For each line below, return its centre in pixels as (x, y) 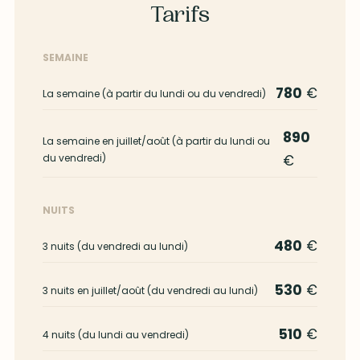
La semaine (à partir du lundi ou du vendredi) (154, 94)
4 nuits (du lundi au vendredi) (115, 335)
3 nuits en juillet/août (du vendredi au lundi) (150, 290)
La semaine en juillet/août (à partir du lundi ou (156, 141)
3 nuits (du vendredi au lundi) (115, 246)
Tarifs (180, 17)
